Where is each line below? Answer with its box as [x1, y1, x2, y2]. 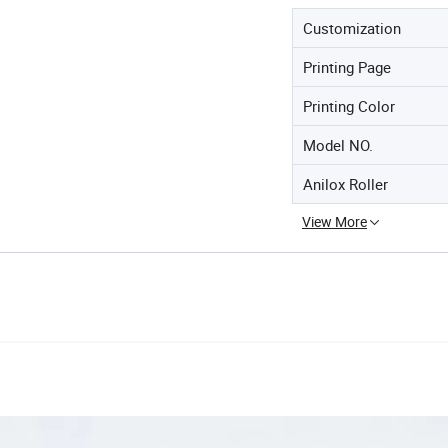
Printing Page [303, 56, 391, 77]
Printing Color [303, 95, 395, 116]
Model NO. [303, 134, 373, 155]
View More [302, 211, 367, 231]
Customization [303, 17, 401, 38]
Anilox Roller [303, 173, 388, 194]
